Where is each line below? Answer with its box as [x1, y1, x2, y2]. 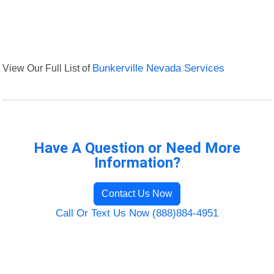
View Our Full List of [2, 62, 93, 74]
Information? [94, 154, 180, 172]
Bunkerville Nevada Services [92, 62, 225, 75]
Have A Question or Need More [34, 139, 240, 157]
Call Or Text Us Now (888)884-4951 [56, 207, 218, 220]
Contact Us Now [102, 188, 172, 199]
